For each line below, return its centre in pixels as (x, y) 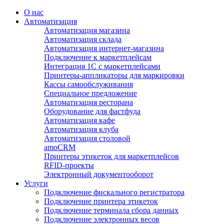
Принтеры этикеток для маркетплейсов (111, 156)
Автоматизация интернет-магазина (104, 48)
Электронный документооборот (99, 174)
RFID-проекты (69, 165)
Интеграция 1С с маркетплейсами (102, 66)
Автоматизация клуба (81, 129)
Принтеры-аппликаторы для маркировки (114, 75)
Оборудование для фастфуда (92, 111)
